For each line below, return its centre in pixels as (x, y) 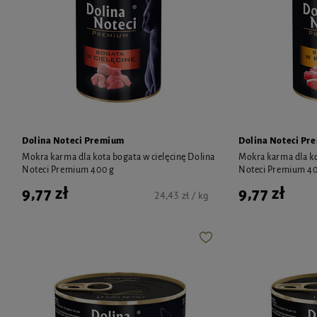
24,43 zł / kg (181, 195)
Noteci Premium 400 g (68, 169)
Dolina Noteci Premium (73, 140)
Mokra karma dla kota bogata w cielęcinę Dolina (119, 157)
